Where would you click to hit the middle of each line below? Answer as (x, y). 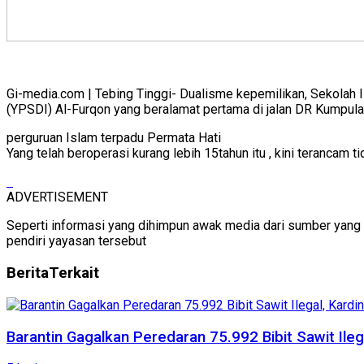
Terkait (74, 273)
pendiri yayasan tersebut (76, 241)
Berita (28, 273)
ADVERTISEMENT (57, 197)
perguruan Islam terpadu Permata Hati (114, 138)
